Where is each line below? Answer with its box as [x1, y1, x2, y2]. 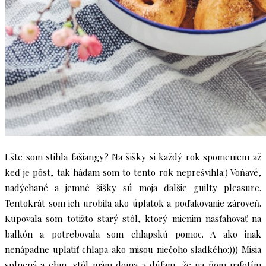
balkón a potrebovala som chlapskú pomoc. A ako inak [5, 228, 261, 240]
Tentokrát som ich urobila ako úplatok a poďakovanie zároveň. [5, 197, 261, 209]
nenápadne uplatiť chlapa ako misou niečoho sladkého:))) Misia [5, 243, 261, 255]
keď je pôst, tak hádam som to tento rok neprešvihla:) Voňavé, [5, 166, 261, 178]
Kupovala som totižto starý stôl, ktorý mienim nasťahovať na [5, 213, 261, 224]
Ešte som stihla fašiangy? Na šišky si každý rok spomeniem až [5, 151, 261, 163]
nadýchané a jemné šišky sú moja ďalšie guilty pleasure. [5, 182, 261, 194]
